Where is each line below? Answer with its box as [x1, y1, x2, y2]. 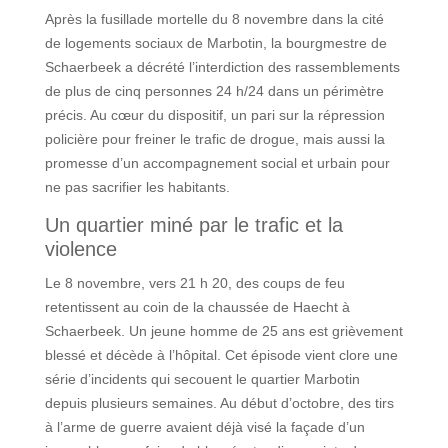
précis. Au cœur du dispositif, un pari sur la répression [44, 106, 385, 123]
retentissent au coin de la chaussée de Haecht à [44, 298, 350, 315]
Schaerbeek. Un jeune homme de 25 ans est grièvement [44, 322, 403, 339]
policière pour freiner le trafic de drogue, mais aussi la [44, 130, 385, 147]
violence [44, 237, 117, 260]
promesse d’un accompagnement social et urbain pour [44, 154, 390, 171]
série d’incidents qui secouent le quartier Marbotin [44, 370, 360, 387]
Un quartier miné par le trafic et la [44, 213, 343, 236]
